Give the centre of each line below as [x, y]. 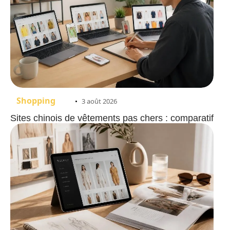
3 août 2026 [99, 101]
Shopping [36, 101]
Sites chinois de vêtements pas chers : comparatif [112, 118]
